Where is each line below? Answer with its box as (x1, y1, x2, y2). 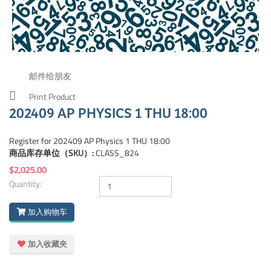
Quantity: (9, 177, 42, 190)
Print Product (29, 90, 76, 103)
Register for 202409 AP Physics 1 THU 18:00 (9, 134, 170, 147)
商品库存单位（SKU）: (9, 146, 96, 159)
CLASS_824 (96, 146, 139, 159)
